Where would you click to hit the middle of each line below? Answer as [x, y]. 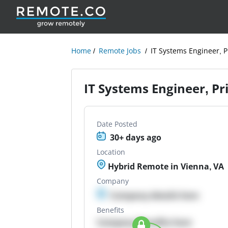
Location [111, 152]
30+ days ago [136, 137]
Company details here [154, 195]
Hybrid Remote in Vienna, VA [165, 166]
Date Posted [117, 124]
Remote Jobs [120, 51]
